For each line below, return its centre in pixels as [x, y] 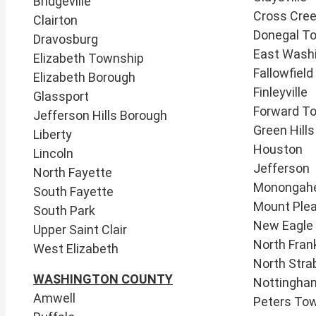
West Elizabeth [76, 248]
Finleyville [280, 92]
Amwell [54, 298]
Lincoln [53, 153]
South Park [64, 210]
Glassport [61, 96]
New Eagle [283, 225]
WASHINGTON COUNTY [103, 279]
